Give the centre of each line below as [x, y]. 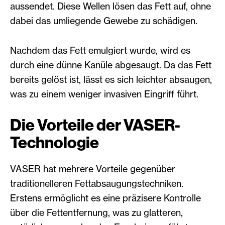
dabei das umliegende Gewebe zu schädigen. [104, 21]
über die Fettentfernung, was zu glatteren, [96, 213]
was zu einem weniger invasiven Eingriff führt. [104, 94]
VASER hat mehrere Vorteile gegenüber [93, 169]
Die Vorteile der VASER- [95, 125]
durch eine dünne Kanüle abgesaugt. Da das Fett [111, 65]
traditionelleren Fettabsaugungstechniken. [97, 184]
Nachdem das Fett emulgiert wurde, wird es [100, 50]
